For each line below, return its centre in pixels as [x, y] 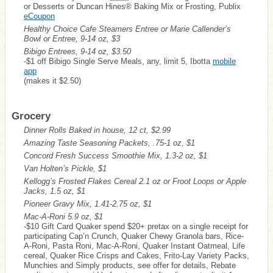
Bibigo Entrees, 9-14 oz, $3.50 [77, 51]
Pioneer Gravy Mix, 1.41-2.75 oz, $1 [88, 204]
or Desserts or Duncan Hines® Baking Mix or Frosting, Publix [132, 6]
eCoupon [39, 16]
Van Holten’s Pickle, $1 [65, 168]
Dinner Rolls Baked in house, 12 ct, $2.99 [97, 130]
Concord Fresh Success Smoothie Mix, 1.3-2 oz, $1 [115, 155]
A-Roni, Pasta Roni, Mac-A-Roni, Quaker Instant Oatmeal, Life [134, 246]
